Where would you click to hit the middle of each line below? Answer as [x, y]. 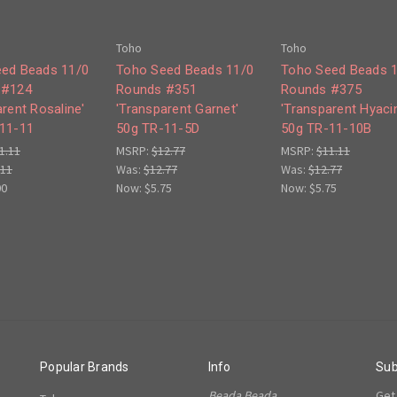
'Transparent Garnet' [177, 109]
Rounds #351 [156, 90]
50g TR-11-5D [158, 129]
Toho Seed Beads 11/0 [185, 70]
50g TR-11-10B [327, 129]
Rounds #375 [321, 90]
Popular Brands [85, 367]
